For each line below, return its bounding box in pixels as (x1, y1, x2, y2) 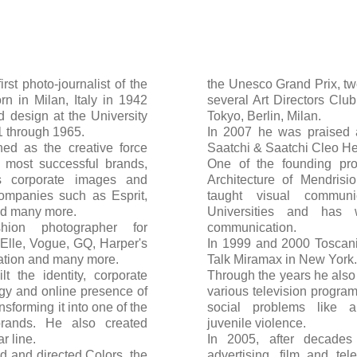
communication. (207, 221, 296, 234)
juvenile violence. (207, 316, 306, 330)
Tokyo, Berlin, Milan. (207, 109, 321, 123)
